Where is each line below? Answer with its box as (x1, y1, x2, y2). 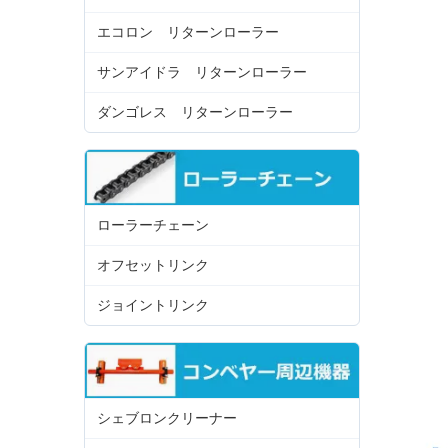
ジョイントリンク (97, 297, 209, 314)
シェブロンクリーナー (97, 409, 237, 426)
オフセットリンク (97, 257, 209, 274)
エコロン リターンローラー (97, 24, 279, 41)
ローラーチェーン (97, 217, 209, 234)
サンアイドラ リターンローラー (97, 64, 307, 81)
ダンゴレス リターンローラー (97, 104, 293, 121)
